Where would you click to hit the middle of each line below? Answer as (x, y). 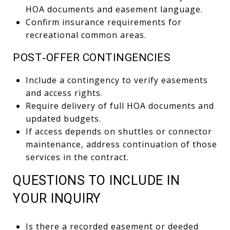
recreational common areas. (86, 35)
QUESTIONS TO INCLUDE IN (97, 180)
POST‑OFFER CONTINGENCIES (92, 57)
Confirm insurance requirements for (103, 22)
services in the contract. (77, 157)
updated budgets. (63, 118)
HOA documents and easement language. (114, 9)
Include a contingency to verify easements (117, 80)
